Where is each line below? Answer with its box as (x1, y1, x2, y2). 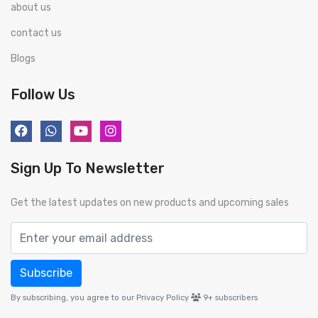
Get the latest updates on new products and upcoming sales (11, 197, 289, 209)
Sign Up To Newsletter (11, 160, 165, 177)
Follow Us (11, 86, 75, 103)
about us (11, 1, 51, 13)
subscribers (215, 293, 258, 302)
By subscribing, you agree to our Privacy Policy (11, 293, 189, 302)
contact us (11, 27, 62, 39)
